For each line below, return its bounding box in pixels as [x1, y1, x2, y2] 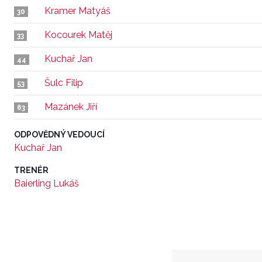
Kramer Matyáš [44, 5, 111, 16]
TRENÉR [14, 166, 49, 175]
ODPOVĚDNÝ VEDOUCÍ [14, 130, 105, 139]
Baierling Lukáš [14, 178, 79, 189]
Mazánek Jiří [44, 101, 97, 112]
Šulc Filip [44, 77, 83, 88]
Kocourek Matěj [44, 29, 112, 40]
